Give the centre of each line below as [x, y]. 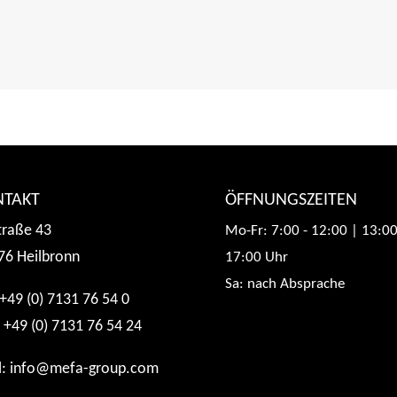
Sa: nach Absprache [284, 284]
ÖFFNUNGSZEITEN [291, 200]
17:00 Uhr [256, 257]
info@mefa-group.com [84, 369]
